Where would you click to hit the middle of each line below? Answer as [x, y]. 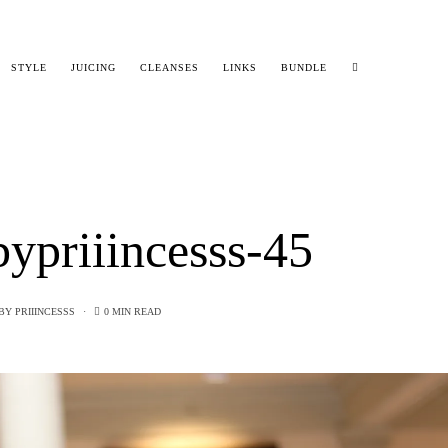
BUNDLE [304, 68]
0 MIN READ [132, 311]
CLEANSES [170, 68]
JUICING [94, 68]
